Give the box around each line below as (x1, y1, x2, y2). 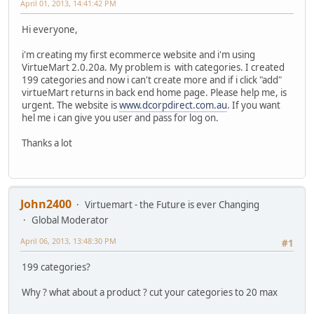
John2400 (20, 196, 71, 212)
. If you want (227, 98, 280, 111)
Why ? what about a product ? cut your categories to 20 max (22, 286, 278, 299)
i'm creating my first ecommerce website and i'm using (22, 48, 255, 61)
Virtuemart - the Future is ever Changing (85, 198, 259, 212)
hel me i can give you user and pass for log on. (22, 111, 219, 124)
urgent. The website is (22, 98, 119, 111)
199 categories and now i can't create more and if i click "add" (22, 73, 284, 86)
